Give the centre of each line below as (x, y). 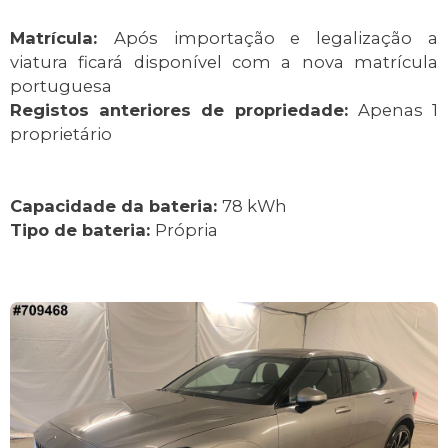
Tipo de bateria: (82, 230)
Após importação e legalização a (276, 38)
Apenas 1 (398, 110)
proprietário (61, 134)
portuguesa (61, 86)
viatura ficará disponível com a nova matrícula (224, 62)
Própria (186, 230)
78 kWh (254, 206)
